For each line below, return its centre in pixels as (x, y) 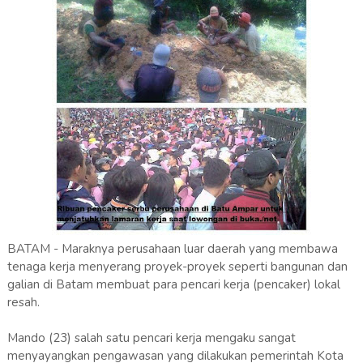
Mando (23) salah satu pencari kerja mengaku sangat (151, 337)
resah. (23, 302)
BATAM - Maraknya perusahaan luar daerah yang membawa (172, 248)
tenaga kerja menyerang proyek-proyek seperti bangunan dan (177, 266)
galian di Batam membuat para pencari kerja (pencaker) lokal (173, 284)
